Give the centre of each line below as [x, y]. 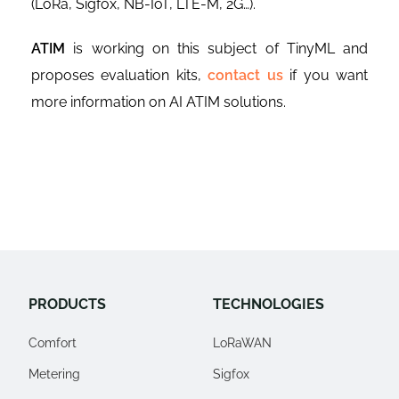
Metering [54, 375]
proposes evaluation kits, [120, 76]
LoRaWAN [242, 343]
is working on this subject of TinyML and [216, 49]
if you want [326, 76]
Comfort [53, 343]
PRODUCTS [67, 305]
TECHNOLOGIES [269, 305]
